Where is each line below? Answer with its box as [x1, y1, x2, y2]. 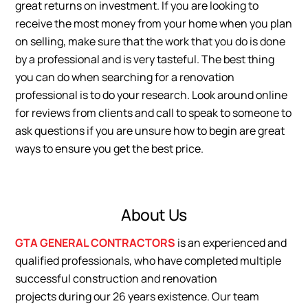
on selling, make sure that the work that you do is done [15, 33, 286, 49]
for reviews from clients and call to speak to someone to [15, 104, 292, 120]
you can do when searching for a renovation [15, 69, 235, 85]
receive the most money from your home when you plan [15, 15, 293, 31]
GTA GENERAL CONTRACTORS [15, 234, 176, 250]
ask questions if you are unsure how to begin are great [15, 122, 285, 138]
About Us [121, 203, 187, 226]
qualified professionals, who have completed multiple [15, 252, 282, 268]
